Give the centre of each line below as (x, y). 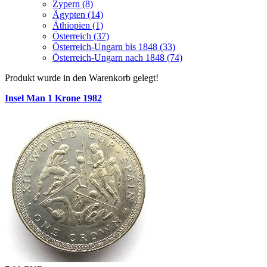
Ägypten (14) (78, 14)
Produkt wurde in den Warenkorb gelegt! (82, 77)
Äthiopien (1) (78, 25)
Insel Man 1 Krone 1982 (53, 98)
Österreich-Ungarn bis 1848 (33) (114, 46)
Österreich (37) (81, 36)
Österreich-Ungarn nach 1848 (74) (117, 57)
